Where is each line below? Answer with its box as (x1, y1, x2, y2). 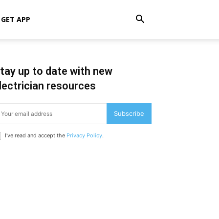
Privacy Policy (66, 132, 102, 139)
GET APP (1, 15, 30, 24)
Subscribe (114, 109, 144, 117)
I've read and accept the (5, 132, 66, 139)
